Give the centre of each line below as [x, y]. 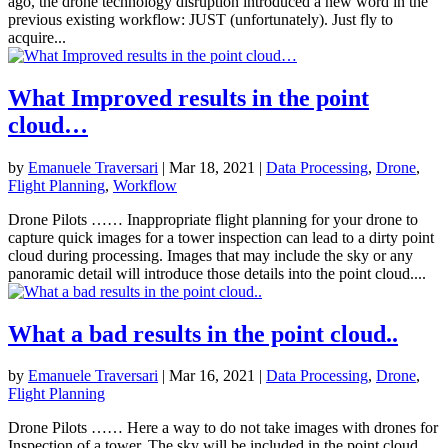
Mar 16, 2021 [212, 376]
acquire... [37, 37]
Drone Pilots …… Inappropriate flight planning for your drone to [213, 219]
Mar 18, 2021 [212, 167]
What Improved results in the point [188, 97]
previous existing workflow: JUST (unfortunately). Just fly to [200, 19]
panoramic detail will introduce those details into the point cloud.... [217, 273]
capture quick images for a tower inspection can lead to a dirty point [221, 237]
